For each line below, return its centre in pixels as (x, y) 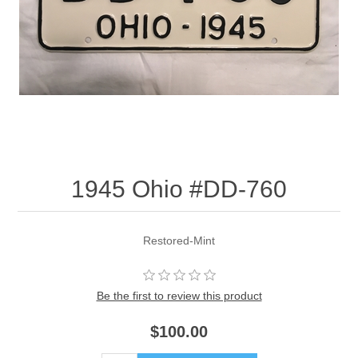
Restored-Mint (179, 241)
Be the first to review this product (179, 296)
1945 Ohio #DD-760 (179, 189)
